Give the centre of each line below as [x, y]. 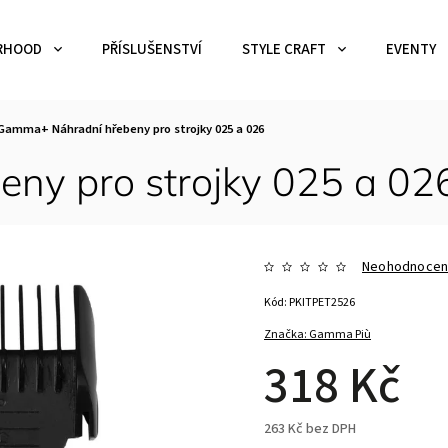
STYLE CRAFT [284, 49]
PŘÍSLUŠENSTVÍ [152, 49]
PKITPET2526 [322, 302]
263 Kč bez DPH [310, 429]
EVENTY [411, 49]
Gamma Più [340, 334]
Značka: [287, 334]
